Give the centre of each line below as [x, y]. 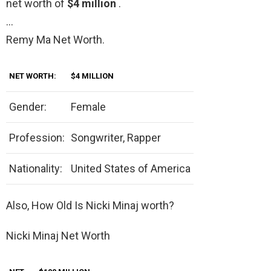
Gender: [28, 107]
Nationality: [36, 169]
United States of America [131, 169]
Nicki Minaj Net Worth [58, 236]
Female [88, 107]
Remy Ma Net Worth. [55, 40]
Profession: [37, 138]
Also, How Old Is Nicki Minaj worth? [90, 206]
